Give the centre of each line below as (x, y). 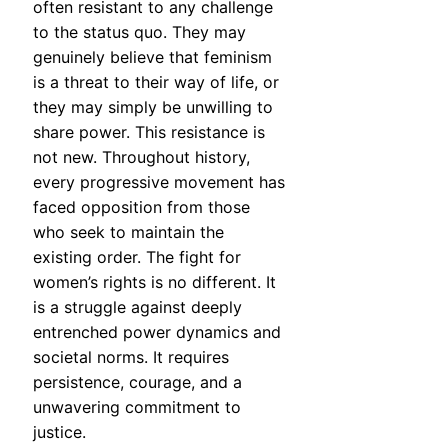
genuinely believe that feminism (152, 57)
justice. (59, 432)
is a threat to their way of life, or (156, 82)
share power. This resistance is (149, 132)
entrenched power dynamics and (157, 332)
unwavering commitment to (137, 407)
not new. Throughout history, (141, 157)
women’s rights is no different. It (154, 282)
